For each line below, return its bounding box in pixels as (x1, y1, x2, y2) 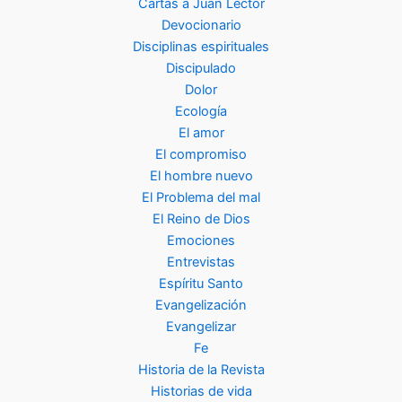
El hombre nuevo (149, 168, 253, 185)
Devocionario (161, 17, 241, 34)
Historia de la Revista (137, 362, 265, 379)
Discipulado (166, 60, 236, 77)
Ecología (175, 103, 227, 120)
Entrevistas (167, 254, 235, 271)
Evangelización (155, 297, 247, 314)
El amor (178, 125, 224, 142)
